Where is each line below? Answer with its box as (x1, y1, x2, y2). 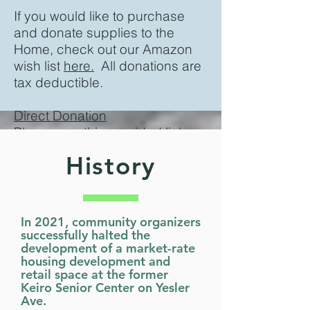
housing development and (21, 253, 170, 269)
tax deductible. (14, 74, 107, 91)
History (65, 151, 156, 181)
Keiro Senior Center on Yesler (21, 280, 190, 295)
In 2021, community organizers (21, 214, 201, 230)
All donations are (94, 57, 201, 74)
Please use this (14, 124, 108, 140)
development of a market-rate (21, 240, 195, 256)
